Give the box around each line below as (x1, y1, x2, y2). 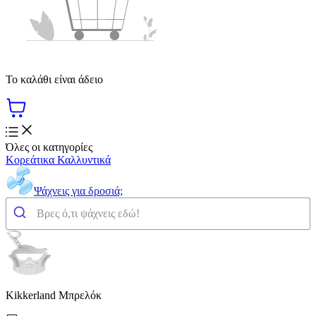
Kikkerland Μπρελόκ (6, 288, 102, 301)
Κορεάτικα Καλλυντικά (6, 153, 111, 166)
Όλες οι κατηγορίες (6, 140, 92, 153)
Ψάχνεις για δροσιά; (34, 184, 123, 197)
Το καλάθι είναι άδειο (6, 73, 103, 85)
